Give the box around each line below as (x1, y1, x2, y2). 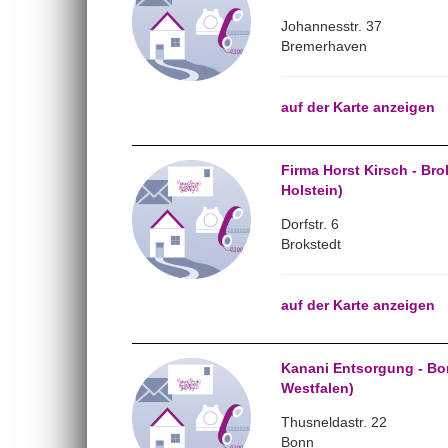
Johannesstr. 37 (280, 18, 382, 34)
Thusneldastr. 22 (280, 414, 387, 430)
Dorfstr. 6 (280, 216, 339, 232)
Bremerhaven (280, 38, 367, 54)
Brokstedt (280, 236, 341, 252)
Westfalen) (280, 380, 354, 396)
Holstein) (280, 182, 343, 198)
